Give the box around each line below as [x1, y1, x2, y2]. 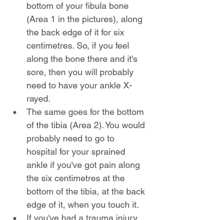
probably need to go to [27, 133, 117, 143]
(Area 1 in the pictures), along [27, 13, 145, 24]
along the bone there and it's [27, 53, 140, 64]
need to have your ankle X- [27, 80, 132, 90]
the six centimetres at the [27, 172, 127, 183]
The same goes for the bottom [27, 106, 146, 117]
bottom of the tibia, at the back [27, 186, 147, 196]
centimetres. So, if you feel [27, 40, 132, 51]
